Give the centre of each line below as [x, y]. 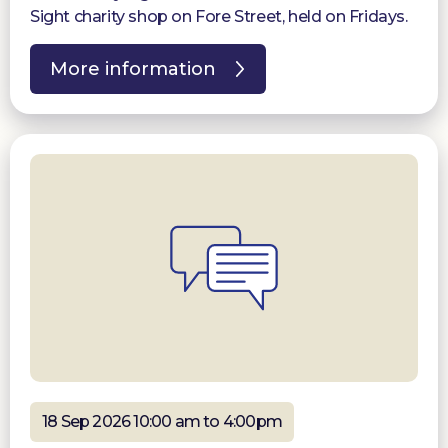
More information [133, 69]
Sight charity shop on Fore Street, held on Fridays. [219, 17]
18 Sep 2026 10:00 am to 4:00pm [162, 421]
